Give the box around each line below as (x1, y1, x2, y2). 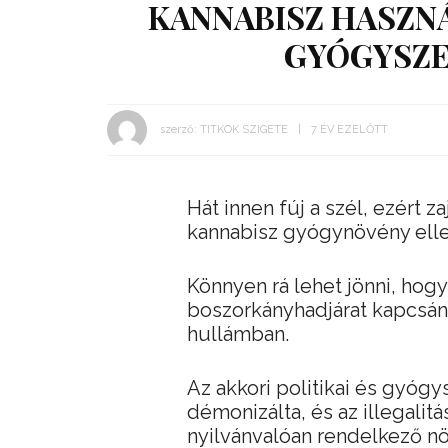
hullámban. (187, 322, 289, 346)
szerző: (160, 122, 197, 136)
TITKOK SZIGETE (200, 122, 288, 136)
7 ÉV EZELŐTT (311, 122, 388, 136)
